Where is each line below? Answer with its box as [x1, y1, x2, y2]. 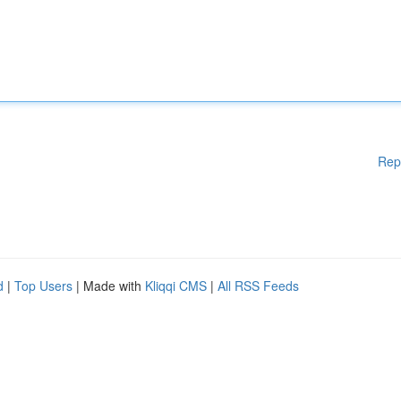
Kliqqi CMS [145, 277, 207, 294]
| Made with [73, 277, 145, 294]
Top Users [14, 277, 73, 294]
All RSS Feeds [218, 277, 299, 294]
